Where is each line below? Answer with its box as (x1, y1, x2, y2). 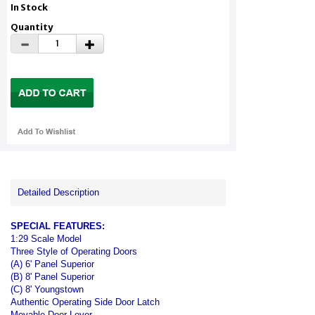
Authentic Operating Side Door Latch (11, 296, 160, 307)
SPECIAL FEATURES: (11, 220, 105, 231)
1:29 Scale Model (11, 233, 82, 244)
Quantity (11, 20, 54, 33)
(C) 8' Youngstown (11, 283, 84, 295)
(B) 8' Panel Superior (11, 271, 94, 282)
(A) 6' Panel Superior (11, 258, 94, 269)
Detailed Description (18, 186, 99, 198)
